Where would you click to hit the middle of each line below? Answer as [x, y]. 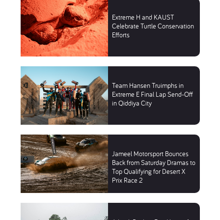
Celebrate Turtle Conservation [153, 26]
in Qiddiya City [132, 103]
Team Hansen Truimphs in [148, 85]
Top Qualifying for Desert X [148, 171]
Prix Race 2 [127, 180]
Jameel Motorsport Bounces [150, 153]
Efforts [121, 35]
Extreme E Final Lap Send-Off [152, 94]
